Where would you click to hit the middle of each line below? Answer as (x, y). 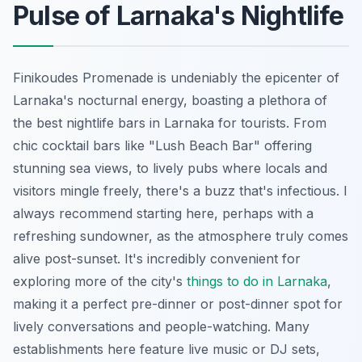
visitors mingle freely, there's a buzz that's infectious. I (180, 190)
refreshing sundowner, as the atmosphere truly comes (181, 236)
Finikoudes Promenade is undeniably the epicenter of (176, 77)
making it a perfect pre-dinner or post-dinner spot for (178, 303)
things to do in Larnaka (257, 281)
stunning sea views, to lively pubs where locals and (170, 168)
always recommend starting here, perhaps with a (163, 213)
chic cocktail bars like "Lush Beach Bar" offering (162, 145)
